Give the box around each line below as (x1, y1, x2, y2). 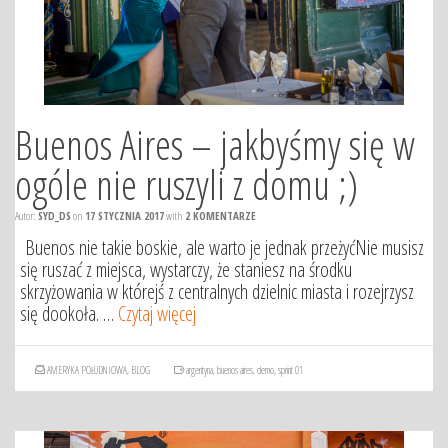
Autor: (15, 208, 38, 223)
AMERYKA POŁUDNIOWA (47, 363, 127, 377)
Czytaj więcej (118, 300, 196, 327)
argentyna (186, 363, 213, 377)
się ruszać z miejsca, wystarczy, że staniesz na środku (20, 256, 352, 283)
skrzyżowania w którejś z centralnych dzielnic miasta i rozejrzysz (20, 278, 414, 305)
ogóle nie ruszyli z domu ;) (15, 157, 358, 212)
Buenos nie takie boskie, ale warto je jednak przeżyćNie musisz (20, 234, 424, 261)
